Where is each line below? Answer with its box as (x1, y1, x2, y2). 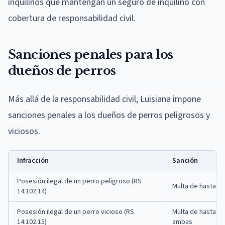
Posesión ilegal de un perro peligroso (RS (17, 176, 142, 186)
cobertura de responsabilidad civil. (8, 12, 136, 25)
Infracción (17, 155, 49, 166)
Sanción (172, 155, 198, 166)
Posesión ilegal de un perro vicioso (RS (17, 206, 134, 217)
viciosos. (8, 125, 40, 138)
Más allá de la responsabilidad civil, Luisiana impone (8, 92, 201, 105)
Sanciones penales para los (8, 47, 173, 62)
